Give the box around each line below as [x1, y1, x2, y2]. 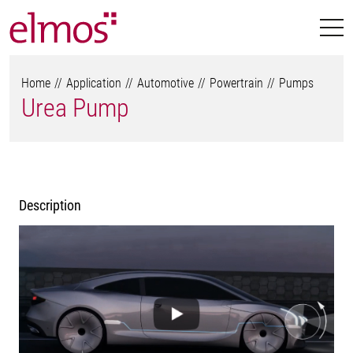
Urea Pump [21, 93, 129, 123]
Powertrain [210, 76, 263, 91]
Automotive [137, 76, 194, 91]
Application [66, 76, 121, 91]
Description [19, 197, 81, 214]
